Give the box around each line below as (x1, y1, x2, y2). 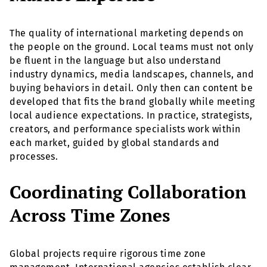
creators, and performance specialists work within (10, 123, 241, 135)
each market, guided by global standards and (10, 137, 220, 149)
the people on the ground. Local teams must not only (10, 41, 254, 53)
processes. (10, 151, 58, 163)
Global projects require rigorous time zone (10, 248, 206, 260)
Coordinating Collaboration (10, 180, 246, 204)
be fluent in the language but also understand (10, 55, 222, 67)
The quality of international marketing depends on (10, 27, 244, 39)
